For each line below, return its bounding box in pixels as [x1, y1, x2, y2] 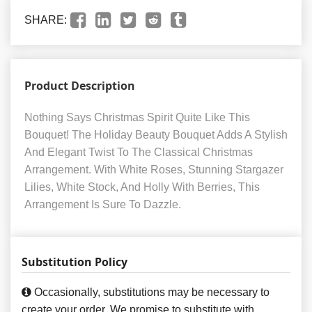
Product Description [24, 78, 135, 94]
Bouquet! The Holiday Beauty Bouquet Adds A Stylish [24, 129, 288, 141]
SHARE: [24, 14, 67, 26]
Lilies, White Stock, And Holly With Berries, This [24, 181, 260, 194]
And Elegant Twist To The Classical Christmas [24, 146, 253, 159]
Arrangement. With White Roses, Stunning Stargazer [24, 164, 283, 176]
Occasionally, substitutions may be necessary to [31, 286, 270, 299]
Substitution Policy [22, 254, 127, 270]
